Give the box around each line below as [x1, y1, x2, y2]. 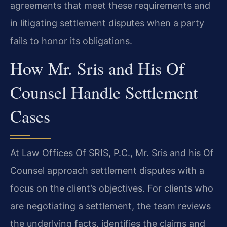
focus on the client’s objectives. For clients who [10, 183, 213, 194]
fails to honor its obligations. [10, 35, 132, 46]
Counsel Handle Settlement [10, 81, 198, 104]
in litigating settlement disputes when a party [10, 17, 204, 28]
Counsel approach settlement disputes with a [10, 165, 204, 176]
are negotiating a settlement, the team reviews [10, 201, 211, 212]
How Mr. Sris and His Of [10, 57, 184, 81]
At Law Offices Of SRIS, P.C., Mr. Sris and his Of [10, 147, 214, 159]
